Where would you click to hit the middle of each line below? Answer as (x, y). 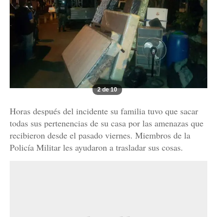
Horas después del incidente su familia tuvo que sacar (104, 111)
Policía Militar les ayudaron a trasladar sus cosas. (96, 147)
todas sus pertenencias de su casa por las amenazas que (107, 123)
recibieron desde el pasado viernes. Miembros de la (100, 135)
